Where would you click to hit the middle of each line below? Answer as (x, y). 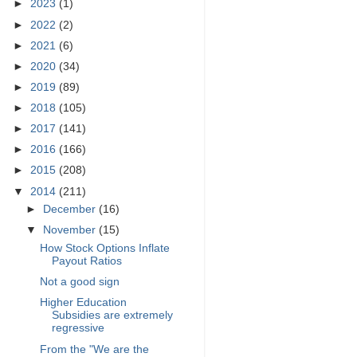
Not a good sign (79, 282)
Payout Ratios (86, 261)
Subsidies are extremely (112, 316)
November (71, 230)
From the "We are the (94, 349)
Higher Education (83, 303)
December (71, 210)
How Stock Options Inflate (104, 249)
